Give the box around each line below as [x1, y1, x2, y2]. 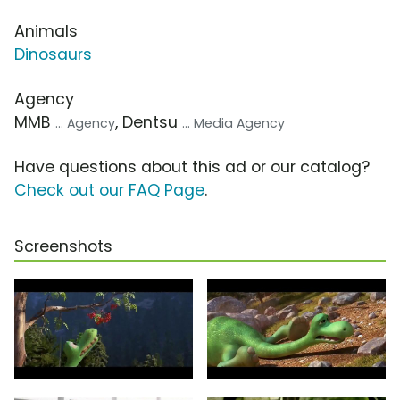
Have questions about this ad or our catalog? [14, 156, 370, 179]
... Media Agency [182, 114, 285, 133]
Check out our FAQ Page [14, 179, 204, 202]
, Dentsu [115, 112, 182, 134]
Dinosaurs [14, 44, 92, 66]
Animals [14, 21, 78, 43]
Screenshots [14, 236, 112, 258]
